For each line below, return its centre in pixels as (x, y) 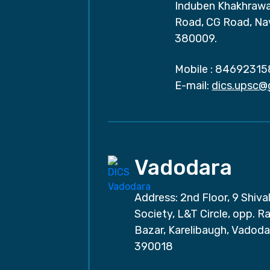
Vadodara (184, 168)
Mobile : (194, 70)
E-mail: (192, 86)
